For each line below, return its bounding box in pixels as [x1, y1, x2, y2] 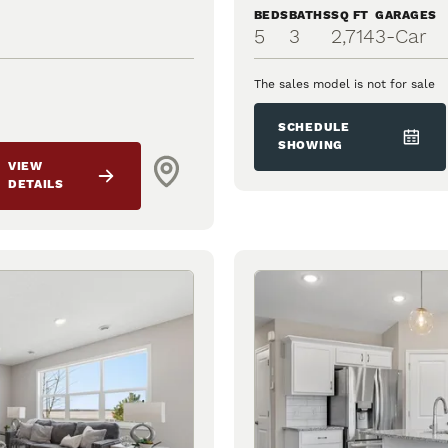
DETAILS [7, 177, 64, 193]
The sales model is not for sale [254, 77, 435, 92]
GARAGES [375, 8, 437, 24]
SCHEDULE [278, 120, 350, 136]
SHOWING [278, 138, 344, 154]
